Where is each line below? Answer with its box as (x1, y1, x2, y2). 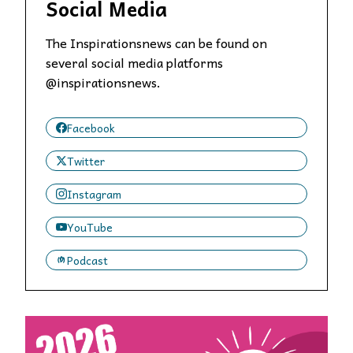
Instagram (67, 184, 121, 203)
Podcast (67, 251, 108, 269)
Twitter (67, 151, 105, 169)
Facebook (67, 118, 115, 136)
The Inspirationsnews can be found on (46, 32, 267, 53)
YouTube (67, 217, 113, 236)
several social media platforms (46, 51, 223, 72)
